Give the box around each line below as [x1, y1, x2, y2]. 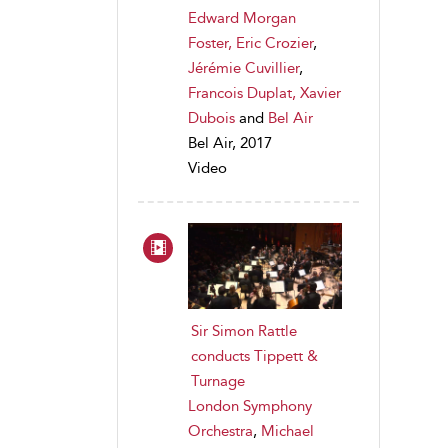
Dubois [188, 108, 235, 127]
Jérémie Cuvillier [188, 58, 299, 77]
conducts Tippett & [191, 347, 318, 366]
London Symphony [188, 397, 312, 416]
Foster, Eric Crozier [188, 33, 313, 52]
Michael [261, 422, 314, 441]
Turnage [191, 372, 245, 391]
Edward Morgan [188, 8, 296, 27]
